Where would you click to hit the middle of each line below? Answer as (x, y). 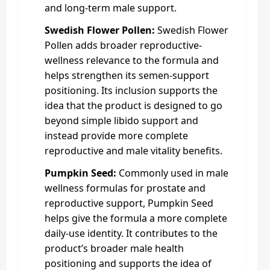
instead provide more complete (116, 135)
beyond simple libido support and (121, 120)
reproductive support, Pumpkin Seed (129, 203)
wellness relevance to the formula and (132, 60)
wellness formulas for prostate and (125, 188)
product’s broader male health (114, 248)
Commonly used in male (172, 173)
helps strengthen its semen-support (127, 75)
